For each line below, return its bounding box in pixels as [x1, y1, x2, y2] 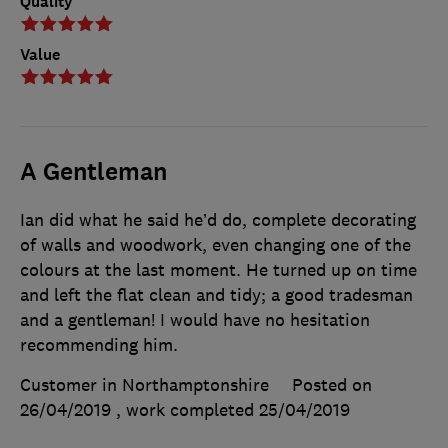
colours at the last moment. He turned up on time [20, 258, 417, 281]
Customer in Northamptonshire [20, 373, 269, 396]
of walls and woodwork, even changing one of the [20, 233, 411, 256]
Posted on [292, 373, 372, 396]
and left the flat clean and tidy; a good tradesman [20, 283, 413, 306]
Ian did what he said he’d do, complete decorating [20, 208, 416, 231]
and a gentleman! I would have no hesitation [20, 308, 370, 331]
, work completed [116, 398, 259, 421]
